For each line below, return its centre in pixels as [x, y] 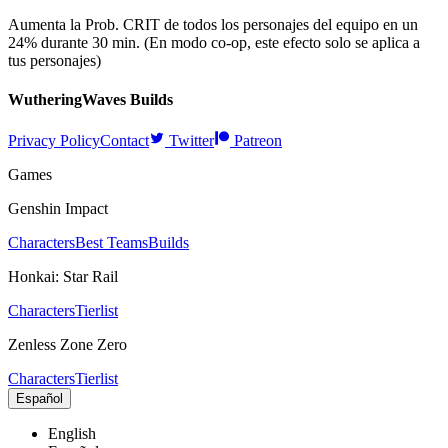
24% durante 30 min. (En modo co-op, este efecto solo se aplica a [214, 42]
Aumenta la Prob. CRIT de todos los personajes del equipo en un [213, 24]
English [72, 434]
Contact [124, 141]
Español [39, 399]
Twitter [191, 141]
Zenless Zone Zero [67, 345]
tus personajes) [54, 60]
